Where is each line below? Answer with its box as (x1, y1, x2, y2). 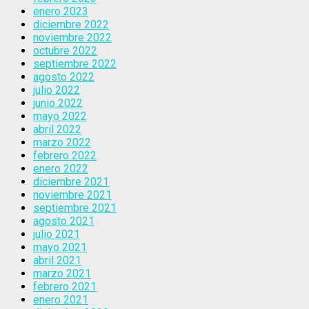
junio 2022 (33, 96, 83, 110)
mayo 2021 (33, 240, 87, 254)
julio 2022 (33, 83, 80, 97)
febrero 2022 (33, 148, 97, 162)
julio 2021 (33, 227, 80, 241)
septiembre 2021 (33, 201, 117, 215)
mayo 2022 (33, 109, 87, 123)
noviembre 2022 (33, 30, 112, 44)
